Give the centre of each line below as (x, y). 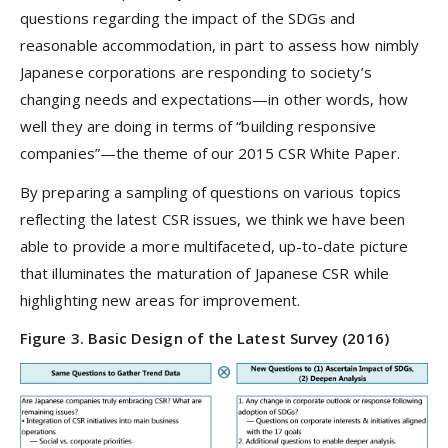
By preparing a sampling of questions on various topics (211, 191)
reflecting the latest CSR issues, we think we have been (213, 218)
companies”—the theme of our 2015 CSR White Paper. (210, 153)
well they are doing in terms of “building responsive (198, 126)
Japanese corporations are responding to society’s (196, 72)
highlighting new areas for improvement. (160, 299)
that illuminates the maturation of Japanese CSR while (204, 272)
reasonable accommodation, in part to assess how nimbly (220, 45)
